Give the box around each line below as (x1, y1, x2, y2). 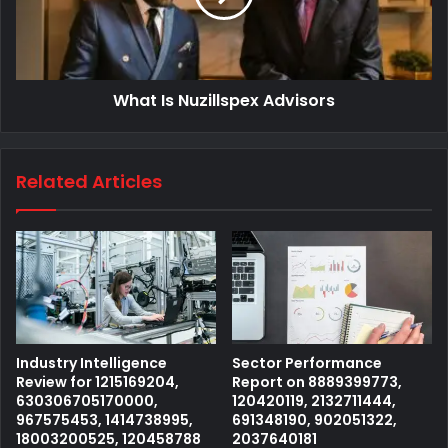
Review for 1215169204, (16, 372, 179, 393)
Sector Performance (232, 353, 382, 374)
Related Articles (16, 169, 162, 195)
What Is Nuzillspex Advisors (113, 89, 335, 113)
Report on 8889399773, (232, 372, 402, 393)
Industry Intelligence (16, 353, 167, 374)
